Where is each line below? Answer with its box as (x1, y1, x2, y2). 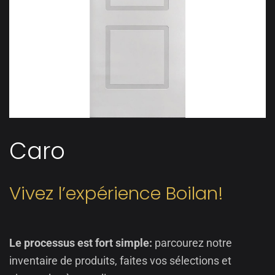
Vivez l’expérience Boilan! (9, 180, 223, 206)
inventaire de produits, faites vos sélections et (9, 254, 231, 267)
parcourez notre (152, 236, 232, 249)
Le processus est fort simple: (9, 236, 152, 249)
